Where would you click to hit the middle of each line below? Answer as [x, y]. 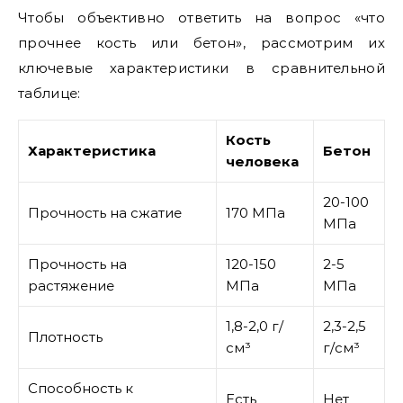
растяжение [71, 286]
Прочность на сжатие [105, 213]
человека [262, 161]
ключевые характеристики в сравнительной [201, 68]
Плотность [65, 337]
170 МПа [255, 213]
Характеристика [92, 151]
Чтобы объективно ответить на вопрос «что [201, 18]
